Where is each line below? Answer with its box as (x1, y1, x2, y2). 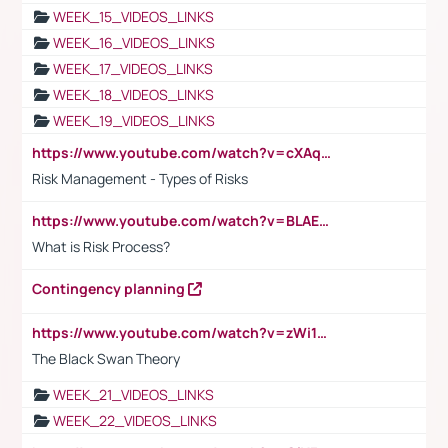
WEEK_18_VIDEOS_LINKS (53, 84, 214, 104)
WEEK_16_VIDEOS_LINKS (53, 32, 215, 52)
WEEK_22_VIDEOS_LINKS (53, 410, 217, 430)
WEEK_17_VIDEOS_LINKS (53, 58, 213, 78)
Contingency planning (32, 278, 188, 298)
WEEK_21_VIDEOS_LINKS (53, 384, 214, 404)
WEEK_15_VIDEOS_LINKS (53, 6, 214, 26)
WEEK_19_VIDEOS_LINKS (53, 110, 215, 130)
